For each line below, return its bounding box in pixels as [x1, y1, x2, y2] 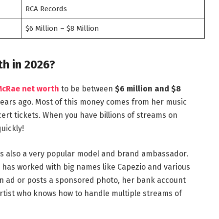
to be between [59, 84, 115, 94]
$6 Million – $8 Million [25, 24, 100, 33]
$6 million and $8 [114, 84, 181, 94]
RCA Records [25, 4, 67, 14]
